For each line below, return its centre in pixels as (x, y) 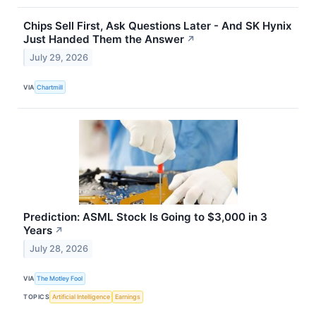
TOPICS (37, 297)
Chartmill (50, 87)
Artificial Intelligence (81, 297)
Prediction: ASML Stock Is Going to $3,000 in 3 (146, 217)
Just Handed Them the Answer (104, 39)
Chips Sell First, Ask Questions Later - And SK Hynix (158, 25)
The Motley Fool (60, 279)
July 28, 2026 (59, 249)
